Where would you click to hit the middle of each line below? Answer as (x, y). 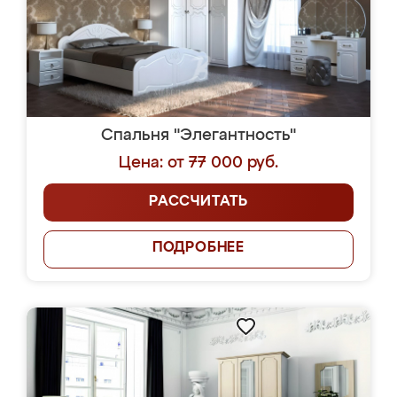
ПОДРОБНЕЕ (198, 248)
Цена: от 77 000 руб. (198, 163)
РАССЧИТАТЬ (198, 202)
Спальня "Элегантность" (198, 136)
